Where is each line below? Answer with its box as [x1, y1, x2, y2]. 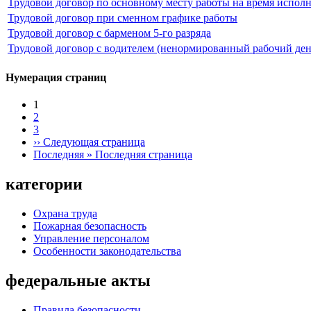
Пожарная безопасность [33, 219, 146, 232]
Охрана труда [33, 207, 97, 219]
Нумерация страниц [6, 71, 106, 83]
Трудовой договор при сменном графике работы [8, 11, 237, 24]
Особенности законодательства [33, 244, 181, 257]
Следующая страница [43, 136, 145, 149]
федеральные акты [6, 271, 151, 289]
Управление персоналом [33, 232, 149, 244]
